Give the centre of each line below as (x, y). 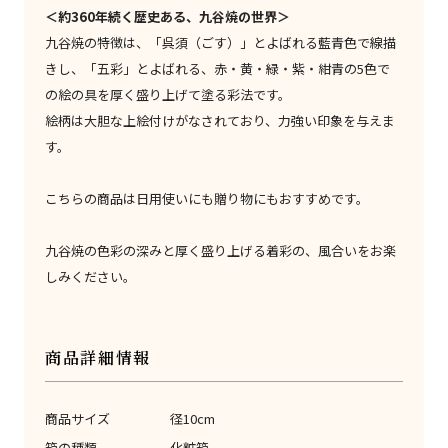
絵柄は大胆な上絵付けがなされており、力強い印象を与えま (220, 121)
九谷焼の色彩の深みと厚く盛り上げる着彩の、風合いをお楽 (221, 251)
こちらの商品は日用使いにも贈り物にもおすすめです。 (207, 199)
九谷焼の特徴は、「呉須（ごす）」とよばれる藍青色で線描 (221, 43)
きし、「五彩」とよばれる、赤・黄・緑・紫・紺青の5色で (218, 69)
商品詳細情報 (98, 358)
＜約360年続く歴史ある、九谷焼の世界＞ (168, 17)
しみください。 (91, 277)
